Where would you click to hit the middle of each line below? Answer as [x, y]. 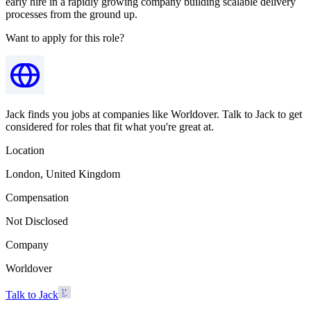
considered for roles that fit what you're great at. [110, 126]
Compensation [37, 197]
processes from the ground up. [72, 14]
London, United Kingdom [63, 174]
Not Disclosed [37, 221]
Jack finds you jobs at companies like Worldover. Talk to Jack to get [154, 114]
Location [25, 150]
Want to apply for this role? [65, 37]
